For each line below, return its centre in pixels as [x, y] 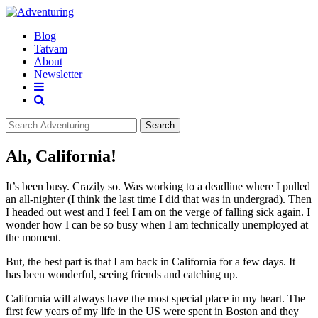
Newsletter [58, 74]
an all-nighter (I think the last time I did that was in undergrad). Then [159, 199]
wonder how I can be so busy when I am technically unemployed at [157, 224]
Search [160, 125]
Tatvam [51, 49]
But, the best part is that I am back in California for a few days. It [150, 261]
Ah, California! [61, 156]
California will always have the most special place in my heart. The [155, 298]
